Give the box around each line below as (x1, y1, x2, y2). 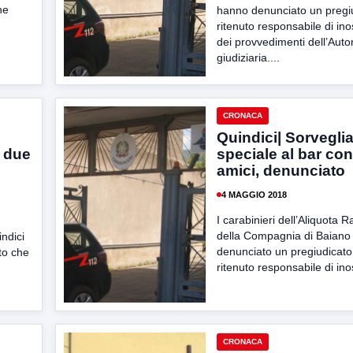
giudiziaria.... (217, 51, 280, 64)
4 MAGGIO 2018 (221, 189, 287, 199)
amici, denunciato (217, 162, 345, 179)
